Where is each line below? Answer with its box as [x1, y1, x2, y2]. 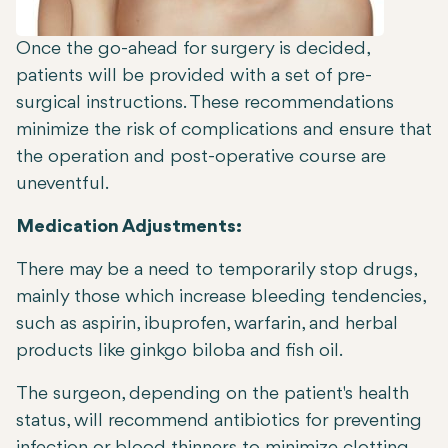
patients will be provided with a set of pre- [16, 66, 372, 87]
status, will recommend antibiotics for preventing [16, 411, 422, 432]
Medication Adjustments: [16, 217, 242, 238]
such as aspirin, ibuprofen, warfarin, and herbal [16, 314, 398, 335]
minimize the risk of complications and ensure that [16, 120, 432, 141]
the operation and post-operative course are [16, 147, 386, 168]
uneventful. [16, 174, 109, 195]
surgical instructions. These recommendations [16, 93, 394, 114]
